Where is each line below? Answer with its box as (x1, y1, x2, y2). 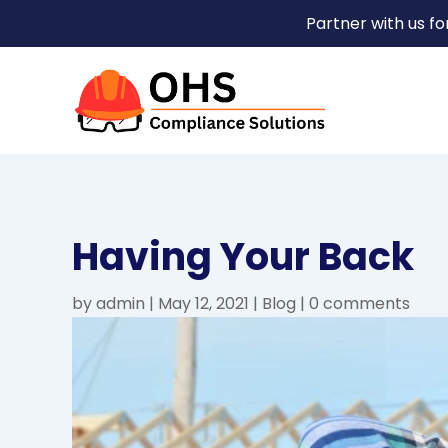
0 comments (309, 292, 410, 316)
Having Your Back (72, 230, 414, 284)
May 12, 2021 (158, 292, 249, 316)
